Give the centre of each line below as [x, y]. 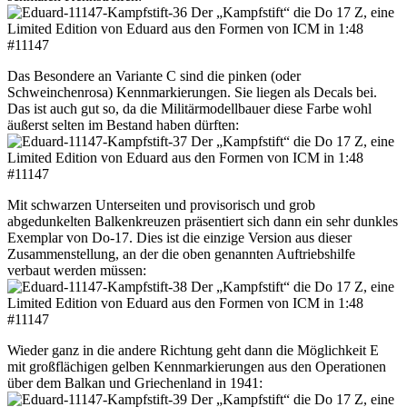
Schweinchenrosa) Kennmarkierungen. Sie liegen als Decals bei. [192, 93]
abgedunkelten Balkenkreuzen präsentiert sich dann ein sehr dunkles [203, 222]
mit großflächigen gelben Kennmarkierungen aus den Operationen [197, 367]
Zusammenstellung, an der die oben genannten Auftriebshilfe [181, 254]
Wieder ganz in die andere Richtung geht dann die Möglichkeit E [193, 351]
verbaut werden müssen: [77, 271]
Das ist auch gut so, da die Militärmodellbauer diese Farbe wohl [189, 109]
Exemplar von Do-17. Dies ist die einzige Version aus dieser [179, 238]
